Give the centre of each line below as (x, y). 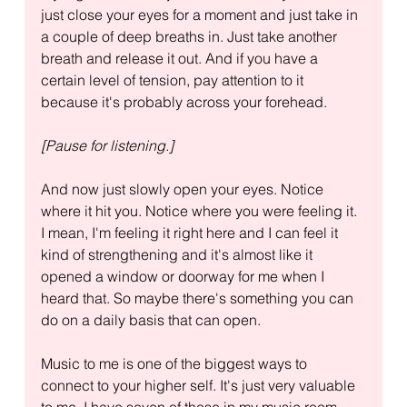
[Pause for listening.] (107, 145)
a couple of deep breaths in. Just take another (190, 36)
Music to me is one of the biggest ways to (175, 363)
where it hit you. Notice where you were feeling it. (200, 210)
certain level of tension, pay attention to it (174, 79)
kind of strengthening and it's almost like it (178, 254)
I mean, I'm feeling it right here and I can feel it (191, 232)
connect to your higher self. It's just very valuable (199, 385)
